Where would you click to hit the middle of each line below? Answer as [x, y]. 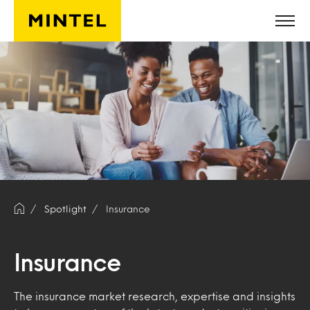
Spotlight [65, 209]
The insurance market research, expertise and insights [155, 296]
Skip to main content [70, 19]
